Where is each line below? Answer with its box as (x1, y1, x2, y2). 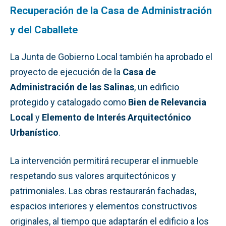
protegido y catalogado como (10, 96, 128, 107)
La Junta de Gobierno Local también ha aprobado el (10, 51, 212, 62)
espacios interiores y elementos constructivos (10, 200, 197, 211)
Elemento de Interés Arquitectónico (42, 111, 191, 123)
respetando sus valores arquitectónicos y (10, 170, 176, 181)
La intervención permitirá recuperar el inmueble (10, 155, 198, 166)
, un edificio (134, 81, 179, 92)
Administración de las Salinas (10, 81, 134, 92)
